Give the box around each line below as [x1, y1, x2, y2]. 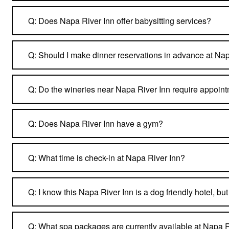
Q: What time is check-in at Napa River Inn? [28, 151, 185, 164]
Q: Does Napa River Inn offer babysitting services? [28, 14, 211, 27]
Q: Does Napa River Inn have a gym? [28, 117, 163, 129]
